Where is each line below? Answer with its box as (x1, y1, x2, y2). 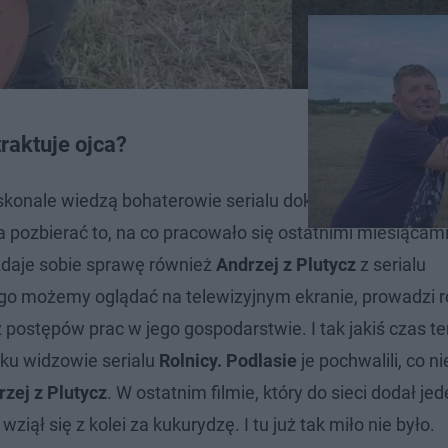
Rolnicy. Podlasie (159, 349, 297, 371)
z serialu (356, 253, 426, 275)
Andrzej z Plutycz (216, 253, 356, 275)
